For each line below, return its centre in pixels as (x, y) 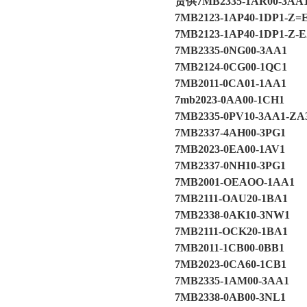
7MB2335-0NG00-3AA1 (231, 50)
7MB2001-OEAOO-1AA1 (235, 182)
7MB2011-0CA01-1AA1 (231, 83)
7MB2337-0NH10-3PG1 (230, 165)
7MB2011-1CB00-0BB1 (230, 248)
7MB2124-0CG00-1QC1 (231, 67)
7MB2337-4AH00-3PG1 (230, 133)
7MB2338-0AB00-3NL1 (230, 297)
